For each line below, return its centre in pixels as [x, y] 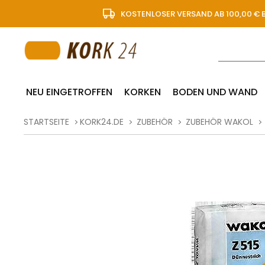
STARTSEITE [47, 122]
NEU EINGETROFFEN [70, 92]
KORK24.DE [102, 122]
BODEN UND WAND [215, 92]
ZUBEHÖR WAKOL [220, 122]
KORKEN [143, 92]
